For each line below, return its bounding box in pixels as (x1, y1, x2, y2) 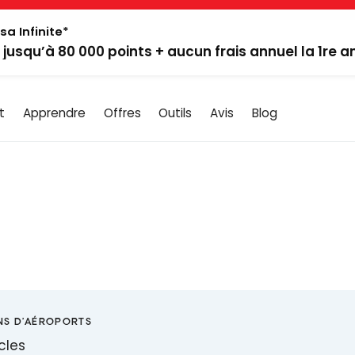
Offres (103, 104, 141, 121)
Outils (158, 104, 193, 121)
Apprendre (22, 104, 86, 121)
